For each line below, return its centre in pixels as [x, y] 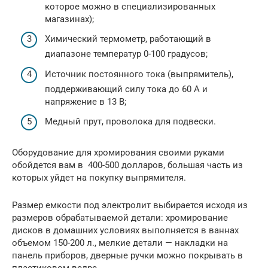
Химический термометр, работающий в [128, 39]
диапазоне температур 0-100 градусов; [126, 54]
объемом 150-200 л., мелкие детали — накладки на [120, 243]
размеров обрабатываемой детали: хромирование [120, 218]
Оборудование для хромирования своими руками [118, 153]
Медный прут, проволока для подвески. [130, 122]
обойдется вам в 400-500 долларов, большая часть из [127, 165]
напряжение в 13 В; [86, 101]
